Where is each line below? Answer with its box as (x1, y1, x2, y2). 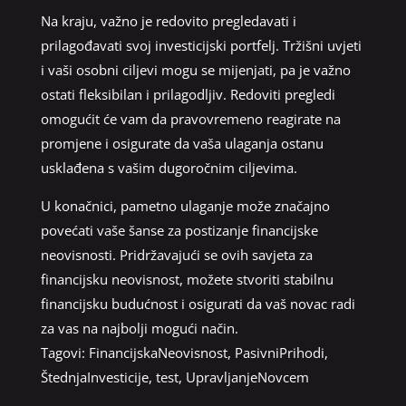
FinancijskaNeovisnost (88, 343, 227, 362)
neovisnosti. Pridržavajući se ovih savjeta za (40, 245, 313, 264)
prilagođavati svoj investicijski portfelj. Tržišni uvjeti (40, 35, 362, 54)
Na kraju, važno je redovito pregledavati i (40, 11, 296, 30)
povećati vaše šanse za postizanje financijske (40, 220, 318, 239)
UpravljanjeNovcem (185, 367, 309, 386)
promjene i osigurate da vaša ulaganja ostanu (40, 133, 324, 152)
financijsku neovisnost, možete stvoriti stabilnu (40, 269, 333, 288)
